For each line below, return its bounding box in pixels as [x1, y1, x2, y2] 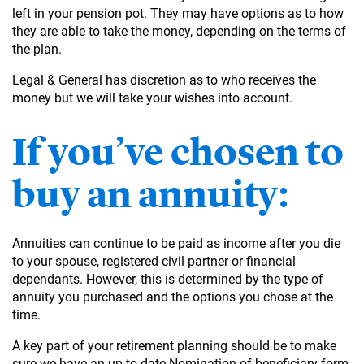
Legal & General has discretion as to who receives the [12, 72, 316, 89]
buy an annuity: [12, 171, 289, 219]
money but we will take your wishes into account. [12, 90, 292, 106]
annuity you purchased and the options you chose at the [12, 289, 333, 305]
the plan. [12, 41, 62, 58]
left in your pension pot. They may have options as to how [12, 6, 344, 22]
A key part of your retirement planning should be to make [12, 338, 336, 354]
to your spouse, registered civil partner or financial [12, 253, 296, 270]
